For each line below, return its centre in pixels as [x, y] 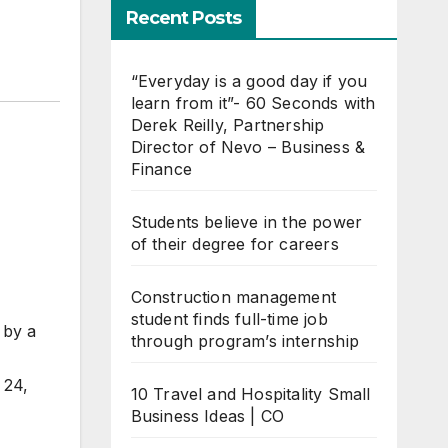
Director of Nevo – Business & [248, 147]
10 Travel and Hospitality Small [250, 394]
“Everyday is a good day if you [249, 81]
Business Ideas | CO [207, 416]
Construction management [233, 297]
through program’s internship [245, 341]
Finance [161, 169]
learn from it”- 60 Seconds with [253, 103]
